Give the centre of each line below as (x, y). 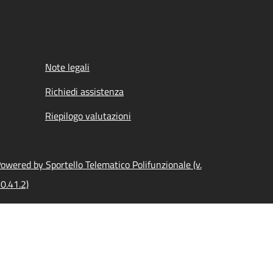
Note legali (67, 67)
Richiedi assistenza (84, 91)
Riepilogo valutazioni (88, 116)
